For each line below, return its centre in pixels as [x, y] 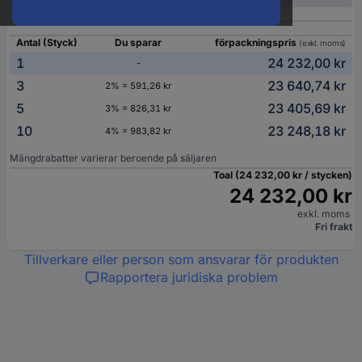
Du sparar [138, 42]
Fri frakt [334, 227]
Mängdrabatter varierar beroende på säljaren [113, 158]
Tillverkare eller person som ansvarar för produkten [181, 259]
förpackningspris [257, 42]
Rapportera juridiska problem [189, 277]
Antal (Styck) [47, 42]
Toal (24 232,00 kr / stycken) [283, 175]
